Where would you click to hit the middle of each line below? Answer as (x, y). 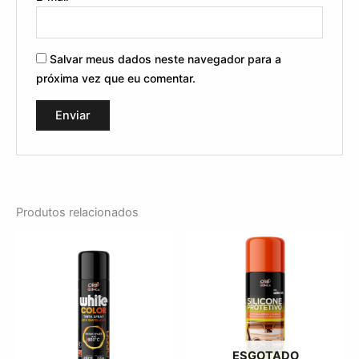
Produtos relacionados (77, 212)
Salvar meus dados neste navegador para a (166, 59)
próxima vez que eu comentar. (116, 79)
